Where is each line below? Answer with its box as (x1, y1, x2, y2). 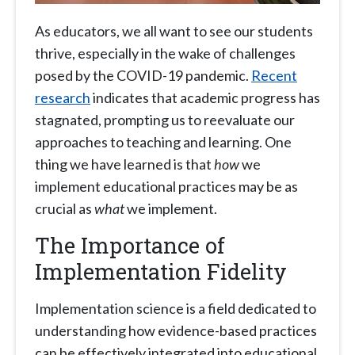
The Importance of (35, 231, 225, 260)
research (35, 89, 90, 107)
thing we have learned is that (35, 155, 214, 174)
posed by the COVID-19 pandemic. (35, 67, 251, 85)
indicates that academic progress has (90, 89, 320, 107)
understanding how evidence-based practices (35, 322, 317, 340)
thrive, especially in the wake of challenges (35, 44, 296, 63)
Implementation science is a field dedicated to (35, 300, 316, 318)
